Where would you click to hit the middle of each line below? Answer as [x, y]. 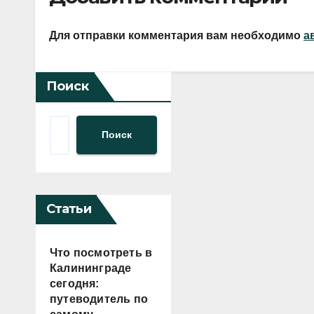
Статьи [69, 209]
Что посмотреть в [101, 252]
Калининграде [91, 268]
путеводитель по [99, 299]
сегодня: [75, 283]
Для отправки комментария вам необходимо [176, 35]
